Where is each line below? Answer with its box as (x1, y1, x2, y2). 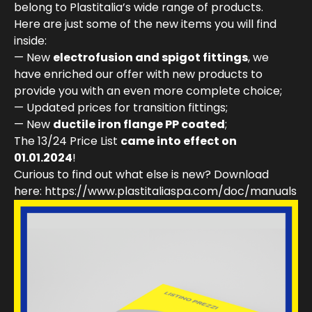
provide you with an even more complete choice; (14, 82, 282, 99)
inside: (14, 32, 49, 49)
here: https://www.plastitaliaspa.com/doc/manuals (14, 182, 297, 199)
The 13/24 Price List (14, 132, 120, 149)
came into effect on (120, 132, 237, 149)
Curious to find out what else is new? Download (14, 166, 269, 182)
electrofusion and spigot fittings (53, 49, 248, 65)
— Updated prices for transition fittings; (14, 99, 228, 116)
